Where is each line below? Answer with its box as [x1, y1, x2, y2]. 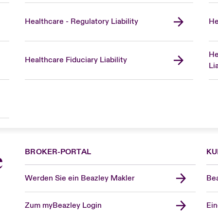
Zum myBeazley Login [25, 200, 102, 210]
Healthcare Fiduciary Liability [24, 55, 127, 65]
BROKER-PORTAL [25, 146, 91, 157]
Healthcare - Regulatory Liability [24, 17, 138, 27]
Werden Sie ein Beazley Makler [25, 173, 135, 183]
